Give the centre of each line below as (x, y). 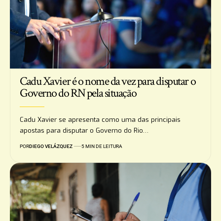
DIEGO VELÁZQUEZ (51, 146)
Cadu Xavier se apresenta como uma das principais (100, 119)
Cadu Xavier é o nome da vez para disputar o (108, 81)
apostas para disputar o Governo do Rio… (84, 130)
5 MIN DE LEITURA (102, 146)
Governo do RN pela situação (78, 93)
